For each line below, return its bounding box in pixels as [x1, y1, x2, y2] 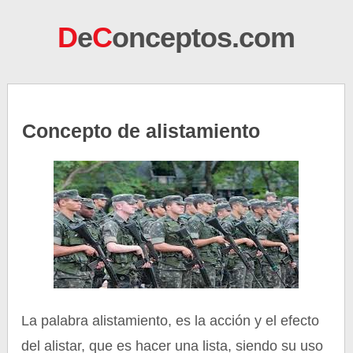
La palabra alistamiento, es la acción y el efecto [21, 313, 320, 329]
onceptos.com [112, 21, 295, 54]
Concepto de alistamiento [22, 120, 261, 142]
